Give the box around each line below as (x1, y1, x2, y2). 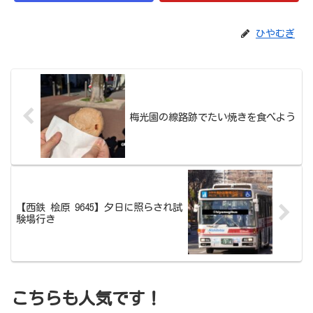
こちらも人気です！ (11, 290, 162, 307)
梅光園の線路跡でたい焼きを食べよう (129, 112, 296, 123)
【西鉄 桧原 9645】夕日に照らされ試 (16, 202, 182, 213)
